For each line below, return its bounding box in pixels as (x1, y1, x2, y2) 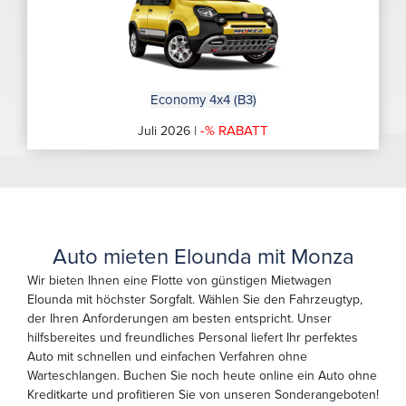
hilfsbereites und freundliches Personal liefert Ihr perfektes (27, 330, 358, 346)
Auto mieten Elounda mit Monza (52, 244, 354, 271)
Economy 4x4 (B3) (150, 92, 256, 109)
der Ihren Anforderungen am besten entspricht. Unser (27, 311, 332, 327)
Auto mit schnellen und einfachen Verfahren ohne (27, 349, 307, 365)
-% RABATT (200, 122, 268, 140)
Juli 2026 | (138, 123, 200, 140)
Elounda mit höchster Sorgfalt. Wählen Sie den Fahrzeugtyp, (27, 292, 362, 308)
